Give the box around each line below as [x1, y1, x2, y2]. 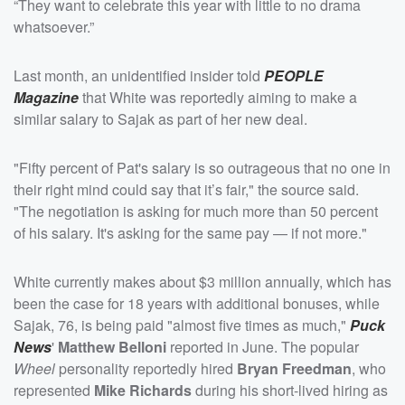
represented [14, 379, 94, 400]
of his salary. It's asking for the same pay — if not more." [14, 221, 367, 243]
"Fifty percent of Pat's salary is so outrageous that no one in [14, 156, 391, 178]
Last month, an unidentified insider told [14, 64, 264, 86]
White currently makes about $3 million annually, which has [14, 270, 391, 292]
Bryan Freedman [237, 357, 352, 379]
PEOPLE [264, 64, 324, 86]
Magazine [14, 86, 79, 108]
